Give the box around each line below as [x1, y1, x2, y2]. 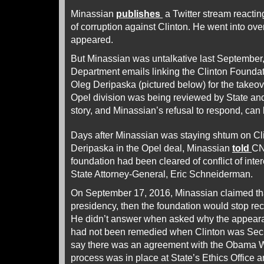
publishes [116, 8, 163, 19]
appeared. [71, 34, 113, 45]
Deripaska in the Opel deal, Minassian [71, 143, 232, 153]
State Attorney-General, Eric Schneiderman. [71, 169, 253, 179]
